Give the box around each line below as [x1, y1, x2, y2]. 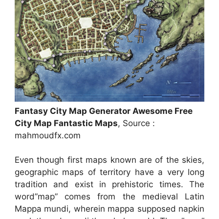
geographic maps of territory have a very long [15, 167, 204, 177]
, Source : [118, 118, 155, 128]
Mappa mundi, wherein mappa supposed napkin [15, 204, 204, 214]
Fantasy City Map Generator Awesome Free [15, 106, 193, 116]
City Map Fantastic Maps [15, 118, 118, 128]
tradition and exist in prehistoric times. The [15, 179, 204, 190]
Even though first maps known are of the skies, [15, 155, 204, 165]
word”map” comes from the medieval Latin [15, 192, 204, 202]
